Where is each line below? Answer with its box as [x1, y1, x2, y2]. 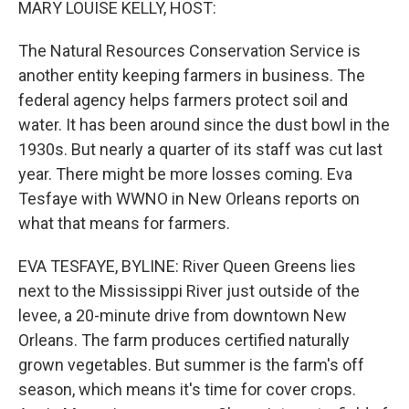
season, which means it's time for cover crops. [18, 380, 356, 399]
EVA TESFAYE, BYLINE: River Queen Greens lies [18, 257, 356, 276]
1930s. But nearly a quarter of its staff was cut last [18, 140, 383, 159]
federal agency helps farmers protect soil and [18, 90, 348, 110]
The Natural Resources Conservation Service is [18, 41, 361, 60]
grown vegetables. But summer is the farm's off [18, 355, 364, 374]
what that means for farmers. [18, 214, 230, 233]
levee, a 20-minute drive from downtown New [18, 306, 347, 325]
